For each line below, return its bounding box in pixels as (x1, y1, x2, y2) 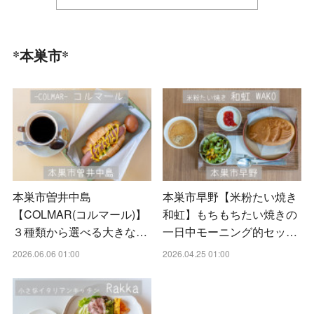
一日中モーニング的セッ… (163, 224, 297, 240)
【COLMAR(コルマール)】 (13, 206, 147, 223)
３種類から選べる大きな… (13, 224, 148, 240)
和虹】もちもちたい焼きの (163, 206, 297, 223)
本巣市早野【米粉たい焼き (163, 189, 297, 205)
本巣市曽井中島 (13, 189, 92, 205)
